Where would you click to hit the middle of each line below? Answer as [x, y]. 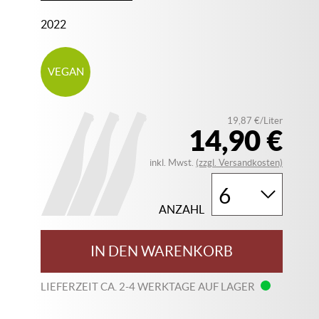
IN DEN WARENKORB [162, 251]
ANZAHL [182, 209]
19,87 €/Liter [255, 121]
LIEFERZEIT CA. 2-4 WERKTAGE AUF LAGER [149, 287]
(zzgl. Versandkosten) [240, 163]
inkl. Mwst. [173, 163]
